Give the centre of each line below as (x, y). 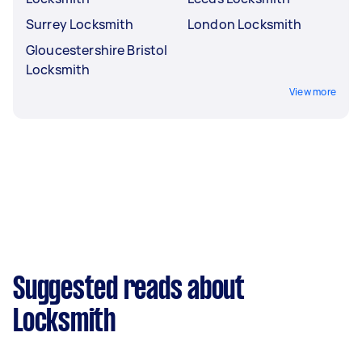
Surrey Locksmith (80, 24)
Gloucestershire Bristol (97, 50)
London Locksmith (245, 24)
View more (312, 92)
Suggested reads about (129, 290)
